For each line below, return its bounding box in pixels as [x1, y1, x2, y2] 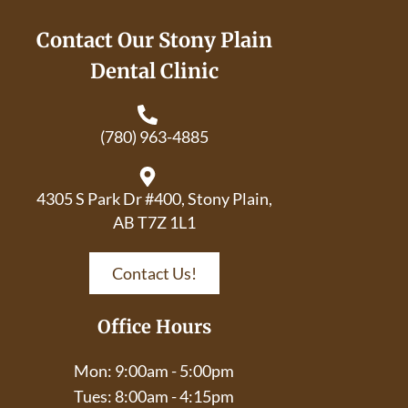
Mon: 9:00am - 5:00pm [74, 360, 234, 381]
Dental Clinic [89, 57, 219, 84]
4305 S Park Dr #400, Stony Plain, [36, 188, 272, 209]
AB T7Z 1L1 [112, 211, 196, 232]
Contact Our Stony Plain [36, 26, 272, 53]
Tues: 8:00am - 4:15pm [74, 385, 234, 406]
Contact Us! [111, 262, 197, 283]
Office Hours [97, 314, 211, 338]
